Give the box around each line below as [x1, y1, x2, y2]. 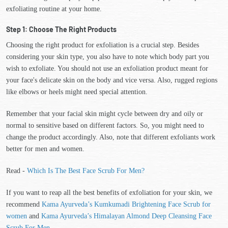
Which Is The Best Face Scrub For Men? [27, 167, 145, 175]
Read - [6, 167, 27, 175]
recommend [6, 201, 42, 208]
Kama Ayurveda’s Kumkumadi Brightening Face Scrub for [42, 201, 211, 208]
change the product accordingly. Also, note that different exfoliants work [6, 133, 215, 141]
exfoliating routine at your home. [6, 5, 104, 13]
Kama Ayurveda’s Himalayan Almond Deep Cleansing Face [41, 212, 212, 220]
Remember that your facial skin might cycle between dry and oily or [6, 110, 203, 118]
